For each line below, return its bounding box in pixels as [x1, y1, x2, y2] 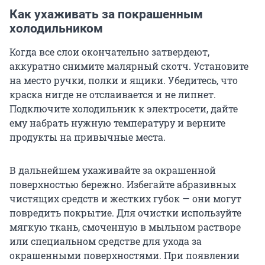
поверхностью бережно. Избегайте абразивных [9, 178, 236, 191]
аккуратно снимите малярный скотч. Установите [9, 60, 248, 73]
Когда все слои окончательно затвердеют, [9, 46, 209, 59]
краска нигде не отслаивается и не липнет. [9, 88, 216, 101]
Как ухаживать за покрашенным [9, 7, 203, 22]
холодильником [9, 21, 103, 36]
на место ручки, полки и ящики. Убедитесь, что [9, 74, 238, 87]
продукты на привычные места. [9, 131, 166, 144]
